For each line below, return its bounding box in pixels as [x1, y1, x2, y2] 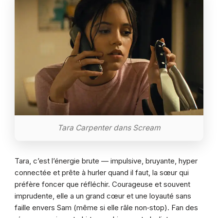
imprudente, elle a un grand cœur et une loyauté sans [15, 191, 191, 201]
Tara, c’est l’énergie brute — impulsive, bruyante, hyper [15, 156, 198, 166]
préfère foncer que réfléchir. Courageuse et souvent [15, 180, 190, 189]
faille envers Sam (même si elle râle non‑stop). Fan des [15, 203, 198, 213]
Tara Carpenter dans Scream [57, 123, 161, 132]
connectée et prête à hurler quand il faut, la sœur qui [15, 168, 189, 178]
